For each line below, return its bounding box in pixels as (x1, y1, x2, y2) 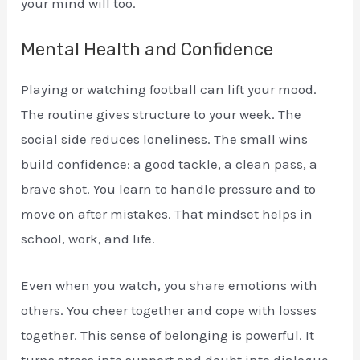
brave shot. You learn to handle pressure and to (21, 180, 317, 197)
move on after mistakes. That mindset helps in (21, 205, 313, 222)
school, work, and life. (21, 230, 156, 247)
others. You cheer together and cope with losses (21, 301, 317, 318)
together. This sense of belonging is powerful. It (21, 326, 315, 343)
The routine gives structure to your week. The (21, 105, 302, 122)
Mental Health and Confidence (21, 38, 274, 60)
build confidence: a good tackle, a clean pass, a (21, 155, 318, 172)
